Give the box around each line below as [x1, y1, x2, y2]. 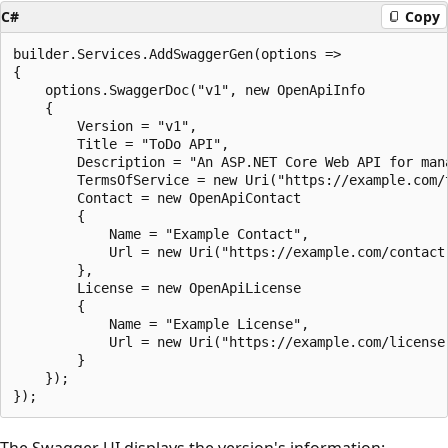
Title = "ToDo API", [13, 135, 229, 152]
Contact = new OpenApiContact [13, 189, 301, 206]
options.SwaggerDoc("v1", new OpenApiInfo [13, 81, 365, 98]
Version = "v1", [13, 117, 197, 134]
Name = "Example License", [13, 315, 309, 332]
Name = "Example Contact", [13, 225, 309, 242]
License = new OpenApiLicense [13, 279, 301, 296]
